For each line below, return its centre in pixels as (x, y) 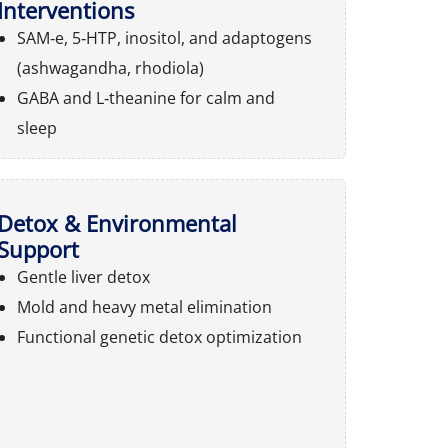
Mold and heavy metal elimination (144, 307)
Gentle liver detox (83, 277)
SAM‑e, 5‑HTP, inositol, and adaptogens (164, 38)
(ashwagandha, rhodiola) (110, 68)
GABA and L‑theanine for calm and (146, 98)
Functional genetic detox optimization (159, 337)
